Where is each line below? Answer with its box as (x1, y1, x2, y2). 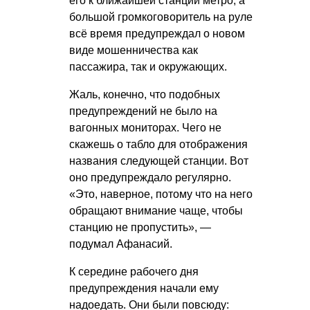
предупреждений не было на (69, 105, 217, 118)
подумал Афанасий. (69, 238, 172, 250)
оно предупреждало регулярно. (69, 172, 231, 184)
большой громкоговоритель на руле (69, 11, 253, 24)
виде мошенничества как (69, 44, 198, 57)
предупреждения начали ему (69, 282, 219, 295)
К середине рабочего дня (69, 266, 199, 278)
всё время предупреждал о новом (69, 28, 245, 40)
